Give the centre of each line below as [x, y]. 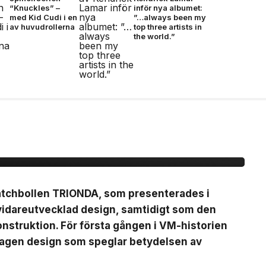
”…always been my [170, 17]
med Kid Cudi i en [44, 17]
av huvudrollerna [42, 27]
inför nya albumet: [168, 8]
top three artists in [167, 27]
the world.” [154, 36]
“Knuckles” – [35, 8]
